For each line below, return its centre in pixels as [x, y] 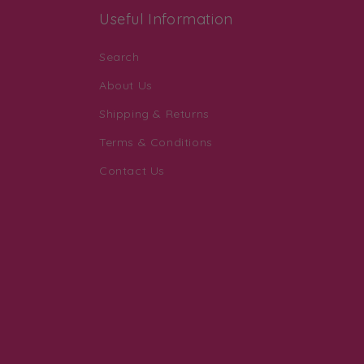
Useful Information [166, 19]
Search [119, 56]
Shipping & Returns [154, 113]
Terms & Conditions [156, 142]
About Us [126, 85]
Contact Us [132, 170]
